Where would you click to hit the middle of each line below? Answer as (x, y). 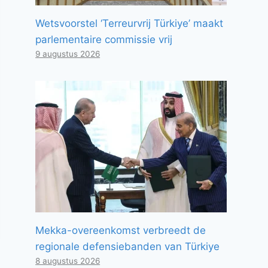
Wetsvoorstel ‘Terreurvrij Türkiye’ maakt (130, 23)
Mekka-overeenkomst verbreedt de (121, 230)
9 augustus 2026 (68, 54)
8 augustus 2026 (68, 261)
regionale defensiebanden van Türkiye (128, 246)
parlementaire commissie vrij (104, 39)
